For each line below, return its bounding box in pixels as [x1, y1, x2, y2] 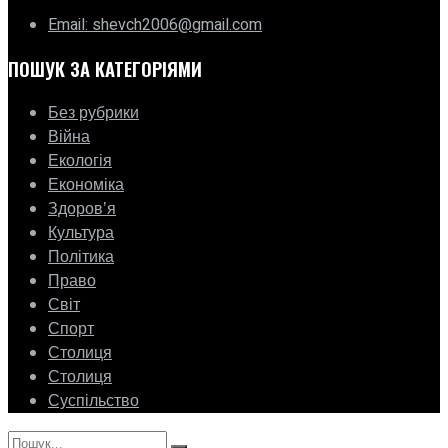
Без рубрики [48, 101, 139, 126]
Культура [48, 221, 114, 246]
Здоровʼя [48, 197, 116, 222]
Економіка [48, 173, 124, 198]
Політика [48, 245, 114, 270]
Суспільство [48, 389, 139, 414]
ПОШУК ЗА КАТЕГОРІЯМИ [8, 55, 202, 83]
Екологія [48, 149, 112, 174]
